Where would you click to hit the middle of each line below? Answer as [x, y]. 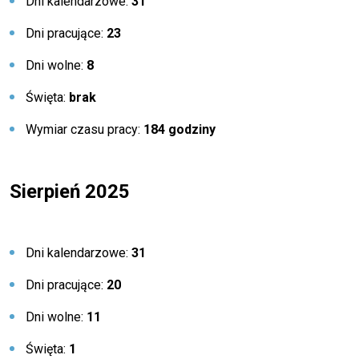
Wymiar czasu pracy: [85, 129]
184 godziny [179, 129]
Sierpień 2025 [70, 192]
